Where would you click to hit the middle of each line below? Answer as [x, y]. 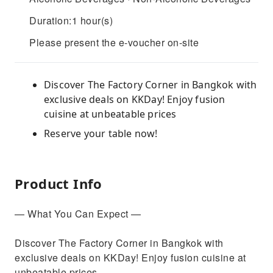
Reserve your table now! [101, 133]
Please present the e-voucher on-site [114, 42]
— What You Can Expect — [78, 214]
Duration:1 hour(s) [71, 20]
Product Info [58, 183]
